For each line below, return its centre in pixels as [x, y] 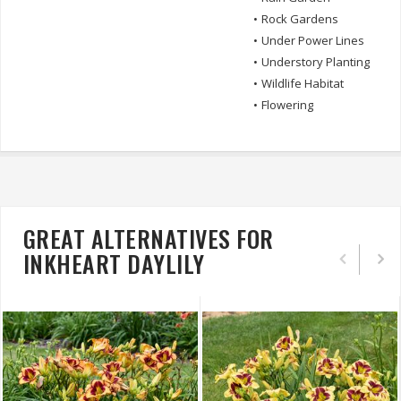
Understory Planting [316, 62]
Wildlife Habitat [303, 84]
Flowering [287, 105]
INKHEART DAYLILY [114, 264]
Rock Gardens [300, 19]
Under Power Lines [313, 41]
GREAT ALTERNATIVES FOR [149, 239]
